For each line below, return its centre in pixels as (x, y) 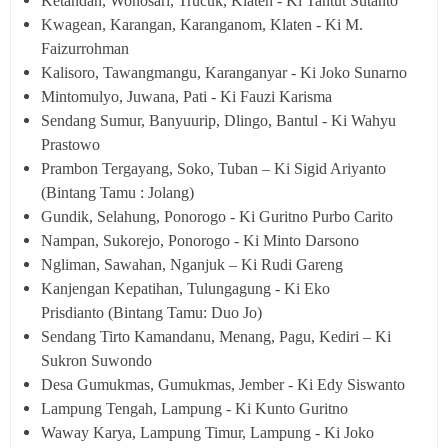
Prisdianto (74, 313)
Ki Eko (307, 289)
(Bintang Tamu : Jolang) (117, 193)
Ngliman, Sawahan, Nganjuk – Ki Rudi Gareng (192, 265)
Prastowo (70, 145)
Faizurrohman (85, 49)
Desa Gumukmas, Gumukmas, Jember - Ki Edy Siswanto (223, 385)
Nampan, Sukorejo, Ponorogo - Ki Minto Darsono (200, 241)
